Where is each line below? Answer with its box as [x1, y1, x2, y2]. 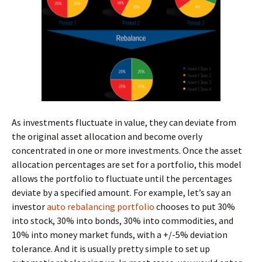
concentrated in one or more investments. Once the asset [12, 144, 242, 157]
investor [12, 201, 47, 213]
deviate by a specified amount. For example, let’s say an [12, 187, 231, 199]
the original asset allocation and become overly [12, 130, 202, 143]
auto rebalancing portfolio [47, 201, 154, 213]
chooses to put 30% [154, 201, 235, 213]
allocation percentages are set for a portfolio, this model [12, 158, 242, 171]
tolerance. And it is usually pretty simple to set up [12, 243, 210, 255]
